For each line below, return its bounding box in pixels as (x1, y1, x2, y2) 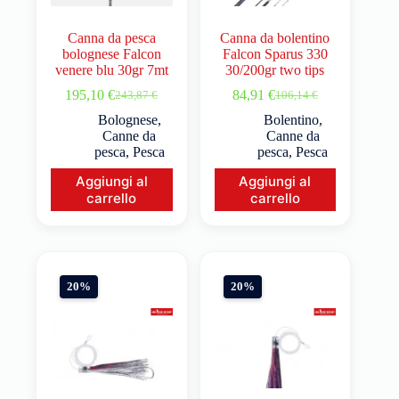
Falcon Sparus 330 (222, 46, 328, 62)
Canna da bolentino (220, 30, 330, 46)
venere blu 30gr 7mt (54, 62, 168, 78)
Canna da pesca (67, 30, 156, 46)
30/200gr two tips (225, 62, 325, 78)
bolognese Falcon (61, 46, 161, 62)
